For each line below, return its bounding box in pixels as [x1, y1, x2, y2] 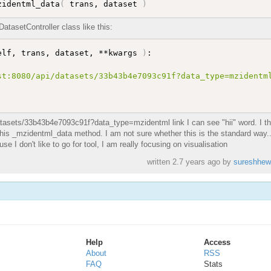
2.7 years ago [172, 157, 220, 166]
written [146, 157, 172, 166]
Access [203, 237, 230, 247]
